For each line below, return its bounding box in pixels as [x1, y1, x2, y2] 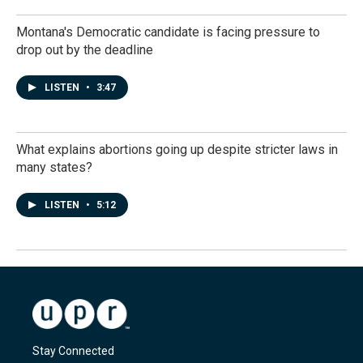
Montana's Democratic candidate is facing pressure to [16, 24, 320, 40]
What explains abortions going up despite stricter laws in [16, 142, 338, 157]
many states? [16, 160, 92, 175]
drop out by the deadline [16, 42, 153, 58]
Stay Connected [32, 344, 114, 357]
